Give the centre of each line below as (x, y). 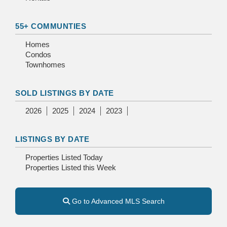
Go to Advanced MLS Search (117, 201)
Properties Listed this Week (71, 167)
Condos (38, 54)
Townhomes (45, 64)
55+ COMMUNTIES (51, 26)
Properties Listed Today (64, 157)
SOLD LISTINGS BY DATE (65, 93)
